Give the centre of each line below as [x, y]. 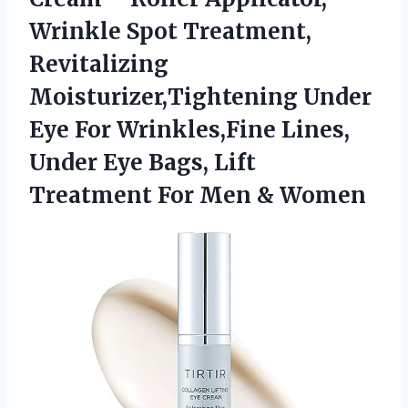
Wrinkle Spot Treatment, [170, 31]
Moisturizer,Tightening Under [200, 97]
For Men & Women [262, 195]
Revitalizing [99, 64]
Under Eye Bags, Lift [143, 162]
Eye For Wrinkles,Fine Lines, [189, 129]
